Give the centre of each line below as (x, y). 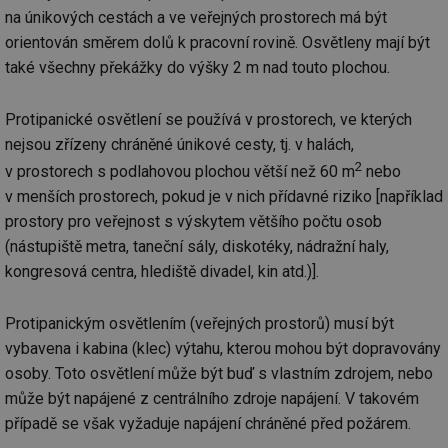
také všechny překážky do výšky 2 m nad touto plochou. (197, 67)
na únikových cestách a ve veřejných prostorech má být (196, 17)
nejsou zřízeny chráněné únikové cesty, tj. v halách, (179, 144)
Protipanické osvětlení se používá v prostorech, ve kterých (208, 119)
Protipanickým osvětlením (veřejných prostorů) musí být (199, 324)
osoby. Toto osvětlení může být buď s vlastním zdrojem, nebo (219, 374)
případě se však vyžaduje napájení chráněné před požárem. (208, 424)
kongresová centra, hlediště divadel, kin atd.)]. (162, 272)
